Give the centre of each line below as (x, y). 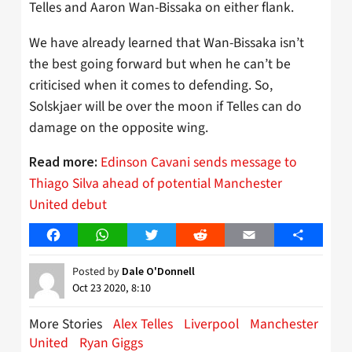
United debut (68, 205)
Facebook (79, 235)
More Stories (67, 324)
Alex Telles (143, 324)
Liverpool (211, 324)
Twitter (170, 235)
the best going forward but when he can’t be (160, 64)
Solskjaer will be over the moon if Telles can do (165, 106)
